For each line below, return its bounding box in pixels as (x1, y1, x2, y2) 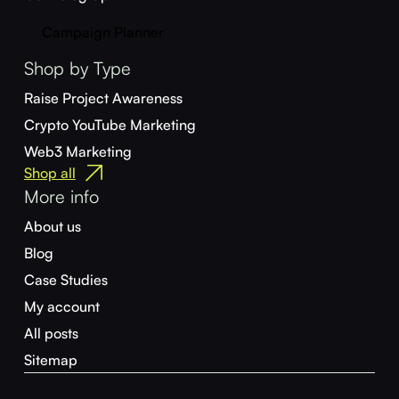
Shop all (23, 164, 76, 183)
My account (23, 297, 100, 316)
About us (23, 217, 81, 236)
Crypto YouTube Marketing (23, 116, 196, 134)
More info (23, 185, 99, 208)
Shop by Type (23, 57, 131, 80)
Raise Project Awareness (23, 89, 183, 108)
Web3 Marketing (23, 142, 132, 161)
